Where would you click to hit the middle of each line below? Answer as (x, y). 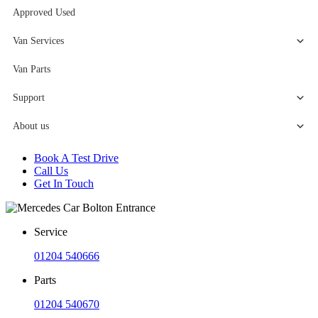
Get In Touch (64, 183)
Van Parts (32, 69)
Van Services (38, 41)
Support (29, 98)
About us (31, 126)
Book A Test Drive (76, 158)
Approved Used (44, 12)
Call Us (51, 171)
